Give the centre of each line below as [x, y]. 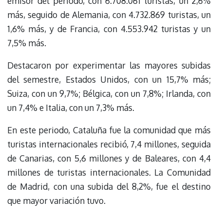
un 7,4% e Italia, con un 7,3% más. [71, 107]
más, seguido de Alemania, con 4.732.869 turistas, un [109, 14]
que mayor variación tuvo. [56, 201]
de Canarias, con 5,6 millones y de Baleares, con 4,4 [109, 158]
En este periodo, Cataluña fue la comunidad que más [109, 130]
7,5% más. [27, 43]
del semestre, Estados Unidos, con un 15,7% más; [109, 79]
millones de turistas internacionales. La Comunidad [109, 173]
